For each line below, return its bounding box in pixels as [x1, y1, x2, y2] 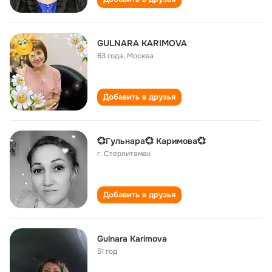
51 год [97, 246, 117, 256]
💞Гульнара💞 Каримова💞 [97, 135, 206, 146]
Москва [127, 51, 154, 61]
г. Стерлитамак [97, 149, 151, 158]
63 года [97, 51, 123, 61]
